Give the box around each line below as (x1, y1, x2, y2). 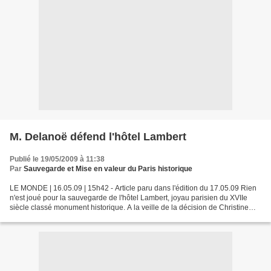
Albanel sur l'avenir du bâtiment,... (10, 213, 120, 221)
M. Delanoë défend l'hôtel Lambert (10, 131, 186, 143)
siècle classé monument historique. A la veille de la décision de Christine (10, 203, 249, 212)
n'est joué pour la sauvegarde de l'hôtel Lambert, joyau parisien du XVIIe (10, 194, 247, 202)
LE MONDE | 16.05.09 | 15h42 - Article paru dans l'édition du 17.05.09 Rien (10, 184, 256, 192)
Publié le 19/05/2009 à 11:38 (10, 155, 105, 163)
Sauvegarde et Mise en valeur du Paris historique (24, 165, 192, 173)
